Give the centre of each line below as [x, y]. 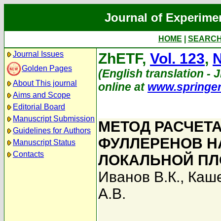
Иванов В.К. [139, 177]
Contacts [28, 154]
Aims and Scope [42, 95]
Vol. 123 [177, 58]
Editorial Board [39, 107]
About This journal [45, 83]
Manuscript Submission [54, 119]
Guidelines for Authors [52, 130]
